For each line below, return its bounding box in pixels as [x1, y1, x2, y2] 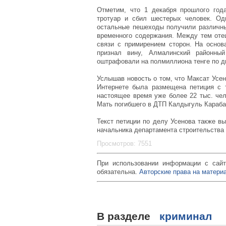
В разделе [97, 210, 159, 222]
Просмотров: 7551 [97, 140, 152, 147]
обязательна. [97, 168, 139, 176]
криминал [159, 210, 212, 222]
